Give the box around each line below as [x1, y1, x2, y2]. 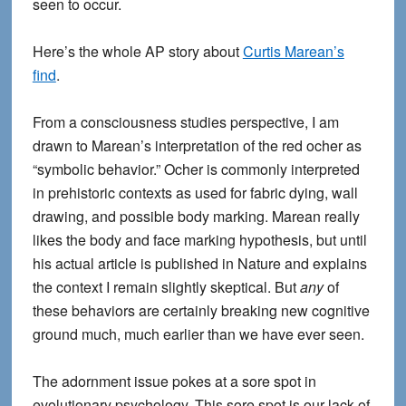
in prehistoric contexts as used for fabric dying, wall [32, 182, 358, 203]
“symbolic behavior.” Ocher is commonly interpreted [32, 159, 360, 179]
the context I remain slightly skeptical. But [32, 276, 300, 297]
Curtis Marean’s [242, 41, 344, 62]
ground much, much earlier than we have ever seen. [32, 324, 364, 344]
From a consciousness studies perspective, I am [32, 111, 339, 132]
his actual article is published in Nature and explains [32, 253, 367, 274]
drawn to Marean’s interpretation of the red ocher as [32, 135, 362, 156]
